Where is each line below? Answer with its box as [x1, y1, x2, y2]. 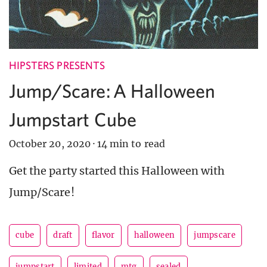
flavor [91, 229, 115, 240]
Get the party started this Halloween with [9, 163, 225, 178]
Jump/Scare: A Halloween [9, 79, 216, 101]
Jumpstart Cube [9, 108, 136, 130]
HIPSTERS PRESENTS [9, 58, 105, 72]
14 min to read [97, 137, 165, 150]
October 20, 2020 [9, 137, 91, 150]
